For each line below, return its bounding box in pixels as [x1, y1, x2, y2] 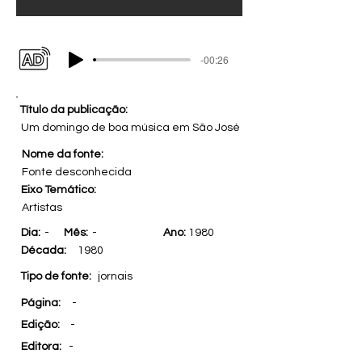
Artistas [22, 202, 62, 213]
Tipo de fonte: [20, 271, 96, 282]
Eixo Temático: [21, 184, 101, 196]
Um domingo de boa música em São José [21, 122, 240, 133]
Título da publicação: [19, 104, 133, 116]
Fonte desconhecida [22, 166, 132, 178]
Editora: [21, 341, 64, 352]
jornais [98, 271, 133, 282]
